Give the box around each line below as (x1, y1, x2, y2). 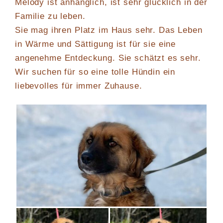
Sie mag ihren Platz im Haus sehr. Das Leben (15, 25, 203, 35)
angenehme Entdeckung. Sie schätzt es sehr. (15, 53, 201, 63)
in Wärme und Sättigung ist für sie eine (15, 39, 176, 49)
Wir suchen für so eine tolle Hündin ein (15, 67, 176, 77)
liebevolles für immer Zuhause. (15, 81, 142, 91)
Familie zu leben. (15, 11, 86, 21)
